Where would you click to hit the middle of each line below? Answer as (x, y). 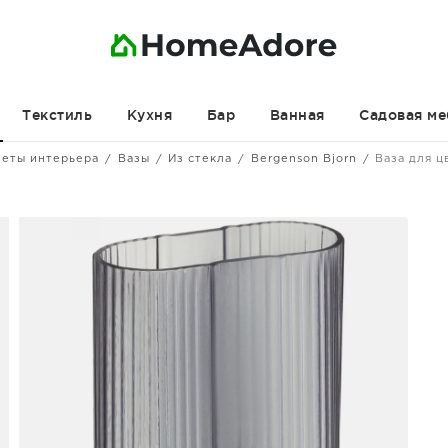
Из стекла (200, 159)
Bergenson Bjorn (303, 159)
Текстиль (57, 115)
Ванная (297, 115)
